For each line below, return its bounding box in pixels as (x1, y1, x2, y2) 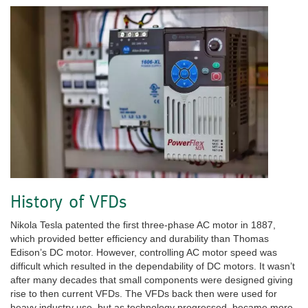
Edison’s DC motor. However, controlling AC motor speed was (10, 246, 277, 258)
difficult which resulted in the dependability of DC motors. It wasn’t (10, 260, 295, 272)
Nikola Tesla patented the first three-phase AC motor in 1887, (10, 219, 276, 230)
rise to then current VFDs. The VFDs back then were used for (10, 287, 277, 299)
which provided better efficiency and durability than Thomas (10, 232, 269, 244)
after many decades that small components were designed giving (10, 274, 293, 285)
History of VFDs (10, 190, 127, 212)
